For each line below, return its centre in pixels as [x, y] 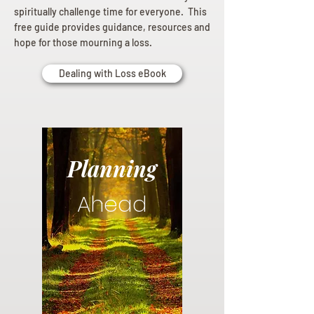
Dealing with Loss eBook [112, 74]
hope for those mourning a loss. [83, 43]
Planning [112, 169]
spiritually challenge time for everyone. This [110, 12]
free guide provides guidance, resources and [112, 27]
